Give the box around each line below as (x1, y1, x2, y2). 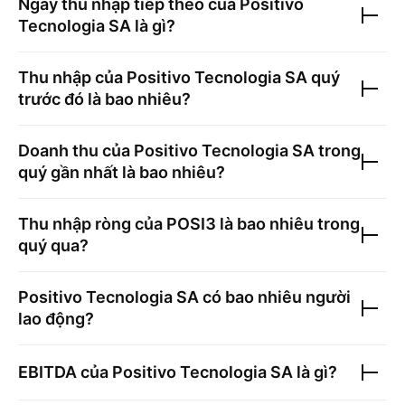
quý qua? (18, 236, 89, 255)
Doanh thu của (18, 141, 134, 160)
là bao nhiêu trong (216, 214, 360, 233)
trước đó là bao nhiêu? (18, 89, 191, 108)
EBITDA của (18, 363, 112, 381)
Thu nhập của (18, 68, 127, 87)
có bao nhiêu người (199, 287, 351, 306)
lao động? (18, 309, 94, 328)
